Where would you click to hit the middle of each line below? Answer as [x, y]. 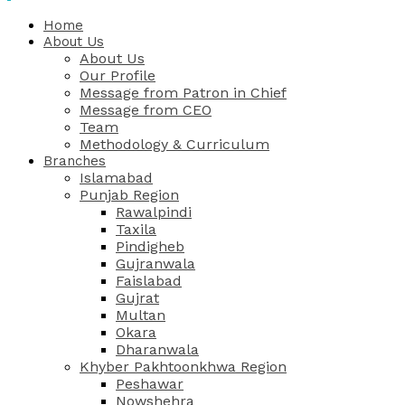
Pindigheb [150, 246]
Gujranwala [155, 264]
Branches [75, 161]
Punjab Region [129, 195]
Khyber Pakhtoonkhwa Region [183, 367]
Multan [141, 315]
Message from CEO [146, 110]
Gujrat [137, 298]
